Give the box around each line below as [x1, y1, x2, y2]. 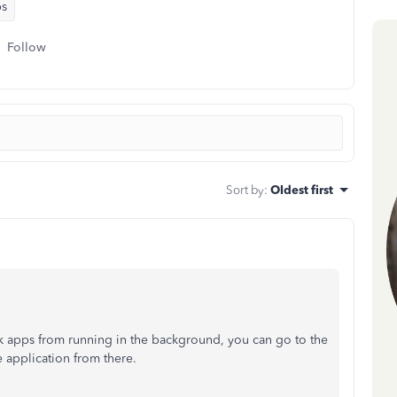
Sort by [226, 183, 264, 197]
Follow [7, 40, 46, 55]
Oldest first [270, 183, 333, 197]
